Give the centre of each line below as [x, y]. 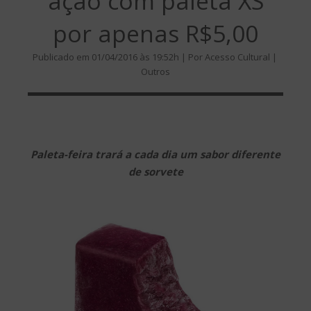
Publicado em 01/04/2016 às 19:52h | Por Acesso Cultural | [155, 57]
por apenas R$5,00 [155, 34]
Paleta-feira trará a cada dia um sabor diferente [155, 154]
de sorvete [155, 171]
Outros [155, 72]
